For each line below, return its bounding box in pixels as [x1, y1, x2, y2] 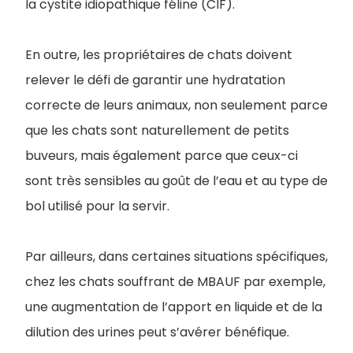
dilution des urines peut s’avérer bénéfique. [25, 323, 289, 341]
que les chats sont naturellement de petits [25, 121, 289, 139]
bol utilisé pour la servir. [25, 197, 169, 215]
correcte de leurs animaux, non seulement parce [25, 96, 328, 114]
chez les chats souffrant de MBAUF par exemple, [25, 273, 325, 291]
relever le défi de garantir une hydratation [25, 71, 285, 89]
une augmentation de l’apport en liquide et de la [25, 298, 322, 316]
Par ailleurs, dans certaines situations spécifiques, [25, 247, 328, 266]
